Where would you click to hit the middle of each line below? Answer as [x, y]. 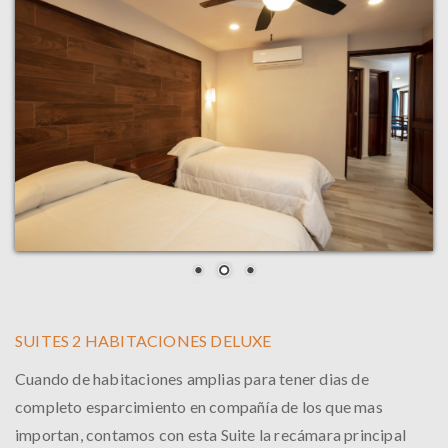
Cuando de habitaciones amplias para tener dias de [192, 378]
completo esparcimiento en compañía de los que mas [199, 406]
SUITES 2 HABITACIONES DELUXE [143, 340]
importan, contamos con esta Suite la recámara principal [211, 434]
